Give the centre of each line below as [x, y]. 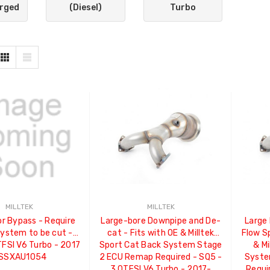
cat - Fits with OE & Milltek [161, 233]
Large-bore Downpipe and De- [161, 221]
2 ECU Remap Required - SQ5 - [161, 257]
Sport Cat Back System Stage [161, 245]
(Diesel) [85, 8]
